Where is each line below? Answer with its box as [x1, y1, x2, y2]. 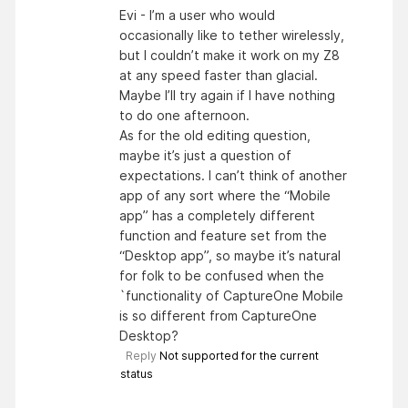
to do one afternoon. [119, 107, 250, 123]
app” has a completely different [119, 207, 315, 223]
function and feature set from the [119, 227, 327, 243]
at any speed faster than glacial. [119, 66, 318, 83]
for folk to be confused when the [119, 267, 324, 283]
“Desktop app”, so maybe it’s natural [119, 247, 341, 263]
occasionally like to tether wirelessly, [119, 26, 344, 43]
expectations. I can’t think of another [119, 167, 347, 183]
